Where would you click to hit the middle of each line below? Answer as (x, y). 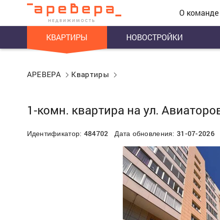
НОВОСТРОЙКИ (155, 37)
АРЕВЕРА (44, 74)
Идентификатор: (55, 133)
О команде (199, 13)
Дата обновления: (142, 133)
